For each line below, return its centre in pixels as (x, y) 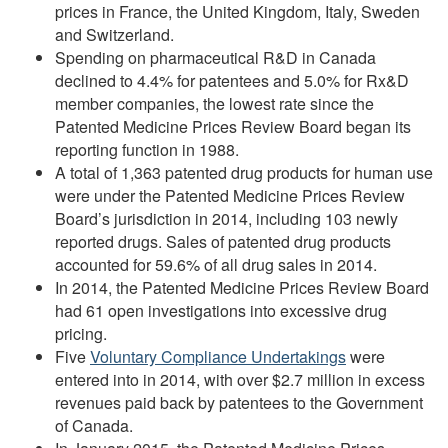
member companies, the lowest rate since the (214, 104)
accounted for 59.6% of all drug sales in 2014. (216, 265)
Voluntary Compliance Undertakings (218, 357)
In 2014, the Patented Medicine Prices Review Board (242, 288)
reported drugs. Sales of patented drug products (223, 242)
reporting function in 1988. (147, 150)
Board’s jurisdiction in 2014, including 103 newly (226, 219)
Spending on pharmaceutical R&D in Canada (215, 58)
